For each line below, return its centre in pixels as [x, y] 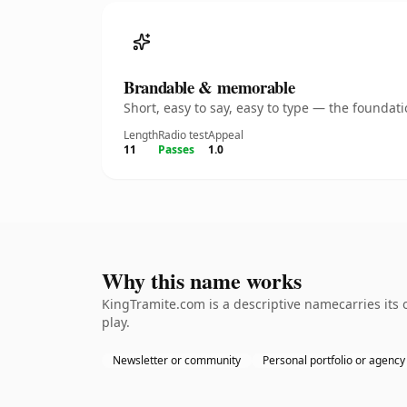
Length [141, 135]
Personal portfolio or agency [334, 360]
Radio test [183, 135]
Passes [176, 149]
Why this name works [202, 280]
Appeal [226, 135]
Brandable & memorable [209, 87]
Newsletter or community [177, 360]
